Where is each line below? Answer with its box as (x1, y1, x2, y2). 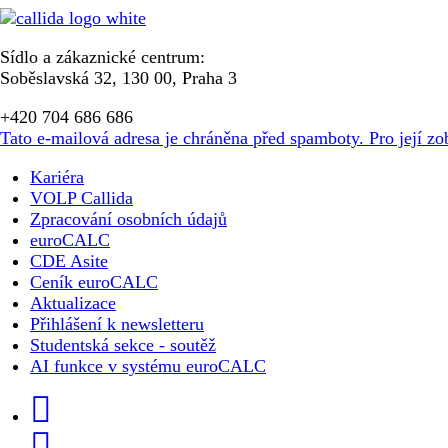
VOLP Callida (30, 188, 133, 209)
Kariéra (30, 167, 84, 188)
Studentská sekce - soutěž (30, 335, 216, 356)
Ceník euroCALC (30, 272, 158, 293)
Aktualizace (30, 293, 116, 314)
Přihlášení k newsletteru (30, 314, 204, 335)
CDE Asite (30, 251, 108, 272)
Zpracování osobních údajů (30, 209, 227, 230)
